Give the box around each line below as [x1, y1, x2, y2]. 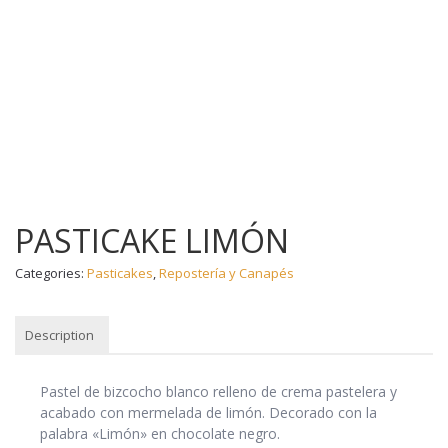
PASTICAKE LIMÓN [15, 219, 289, 262]
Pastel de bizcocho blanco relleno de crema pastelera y [40, 381, 397, 401]
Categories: [15, 264, 87, 282]
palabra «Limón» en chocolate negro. [40, 423, 280, 443]
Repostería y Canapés [159, 264, 294, 282]
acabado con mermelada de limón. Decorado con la [40, 402, 377, 422]
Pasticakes [87, 264, 153, 282]
